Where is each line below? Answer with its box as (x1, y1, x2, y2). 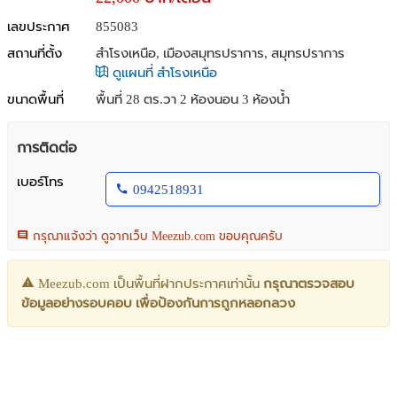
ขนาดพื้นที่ (7, 92, 64, 106)
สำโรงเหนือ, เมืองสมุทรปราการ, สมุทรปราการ (96, 46, 345, 60)
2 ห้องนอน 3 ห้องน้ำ (180, 92, 290, 106)
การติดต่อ (17, 140, 77, 155)
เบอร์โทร (17, 175, 64, 189)
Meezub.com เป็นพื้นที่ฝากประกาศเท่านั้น (35, 276, 263, 291)
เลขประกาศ (7, 19, 70, 34)
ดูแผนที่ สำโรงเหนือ (109, 66, 217, 80)
